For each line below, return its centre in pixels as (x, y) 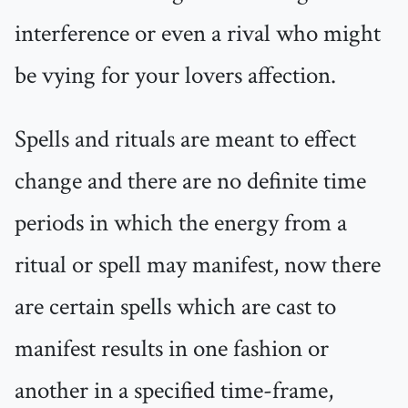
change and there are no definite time (190, 182)
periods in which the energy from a (181, 224)
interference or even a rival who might (198, 34)
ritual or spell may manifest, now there (198, 265)
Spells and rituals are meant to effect (185, 140)
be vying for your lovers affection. (175, 76)
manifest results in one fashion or (172, 349)
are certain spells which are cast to (175, 307)
